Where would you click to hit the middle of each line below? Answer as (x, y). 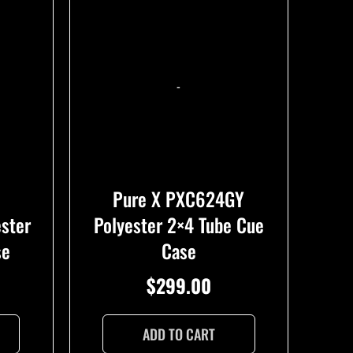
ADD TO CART (178, 334)
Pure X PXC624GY (179, 198)
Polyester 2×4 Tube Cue (178, 224)
